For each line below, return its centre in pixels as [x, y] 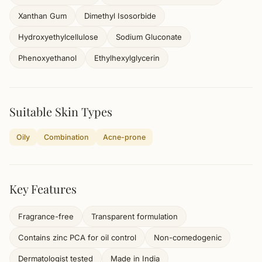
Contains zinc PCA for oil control [77, 237]
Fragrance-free [46, 216]
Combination [66, 137]
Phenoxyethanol [47, 58]
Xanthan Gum [42, 16]
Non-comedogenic [188, 237]
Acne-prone [124, 137]
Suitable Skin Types [61, 111]
